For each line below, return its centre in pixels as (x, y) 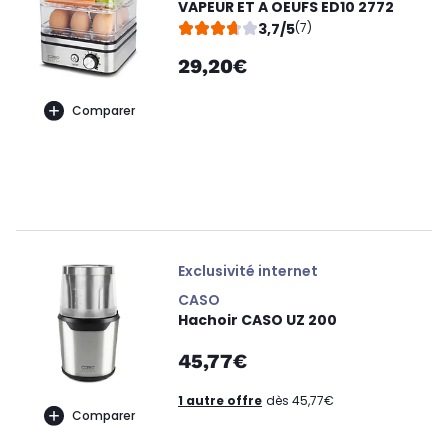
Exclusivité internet (248, 271)
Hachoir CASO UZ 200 (257, 320)
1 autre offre (220, 400)
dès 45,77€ (300, 400)
